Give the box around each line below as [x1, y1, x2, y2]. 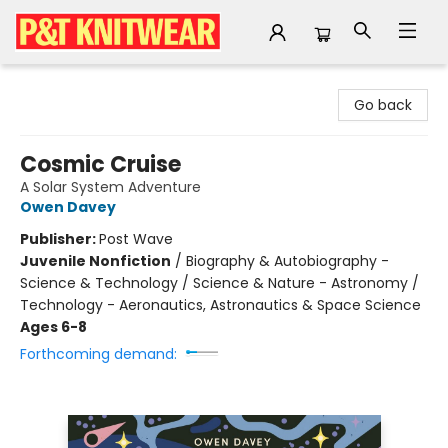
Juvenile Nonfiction [20, 251, 171, 271]
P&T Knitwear [15, 73, 107, 93]
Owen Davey [20, 197, 116, 217]
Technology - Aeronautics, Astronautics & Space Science [20, 295, 421, 315]
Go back [354, 95, 412, 115]
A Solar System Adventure [20, 177, 201, 197]
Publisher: [20, 229, 99, 249]
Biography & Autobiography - [186, 251, 389, 271]
